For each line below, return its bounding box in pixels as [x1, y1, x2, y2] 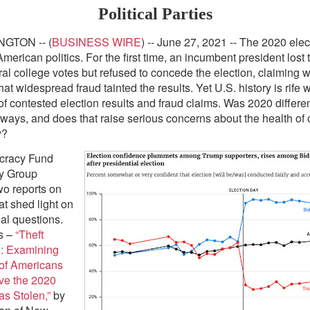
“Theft [12, 226, 44, 242]
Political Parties [98, 5, 212, 24]
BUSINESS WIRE [52, 34, 142, 50]
